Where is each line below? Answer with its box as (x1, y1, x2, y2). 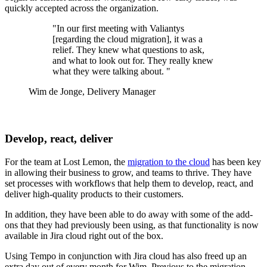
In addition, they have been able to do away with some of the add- (5, 209, 253, 219)
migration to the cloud (128, 156, 210, 167)
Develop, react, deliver (5, 132, 113, 145)
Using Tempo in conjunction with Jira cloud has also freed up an (5, 250, 247, 261)
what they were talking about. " (52, 66, 170, 76)
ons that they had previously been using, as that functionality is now (5, 219, 259, 230)
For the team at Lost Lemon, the (5, 156, 128, 167)
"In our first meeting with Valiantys (52, 23, 184, 33)
